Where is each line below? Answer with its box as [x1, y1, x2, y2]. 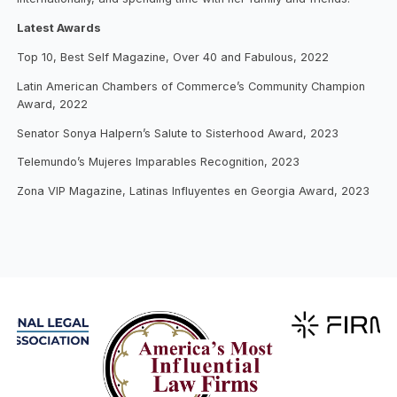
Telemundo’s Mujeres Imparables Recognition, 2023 [17, 155, 300, 169]
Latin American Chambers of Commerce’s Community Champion [17, 79, 366, 93]
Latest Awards [17, 20, 102, 35]
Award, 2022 [17, 97, 89, 111]
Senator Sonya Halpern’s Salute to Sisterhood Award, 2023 [17, 126, 339, 140]
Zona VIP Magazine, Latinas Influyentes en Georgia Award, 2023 [17, 184, 370, 198]
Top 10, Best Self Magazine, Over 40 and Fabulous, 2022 [17, 50, 330, 64]
